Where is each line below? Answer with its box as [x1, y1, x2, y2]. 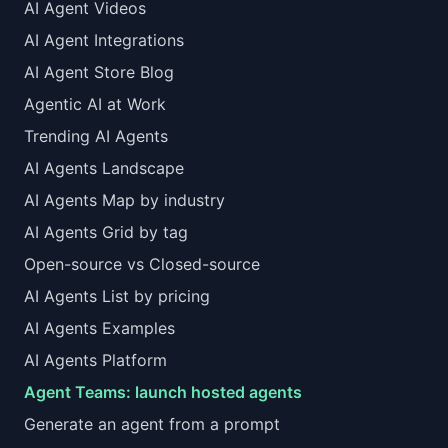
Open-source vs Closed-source [24, 254, 260, 274]
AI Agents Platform [24, 350, 167, 370]
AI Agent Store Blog [24, 62, 174, 82]
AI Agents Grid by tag [24, 222, 188, 242]
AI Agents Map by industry [24, 190, 225, 210]
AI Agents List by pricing [24, 286, 210, 306]
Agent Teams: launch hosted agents [24, 382, 302, 402]
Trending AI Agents [24, 126, 168, 146]
